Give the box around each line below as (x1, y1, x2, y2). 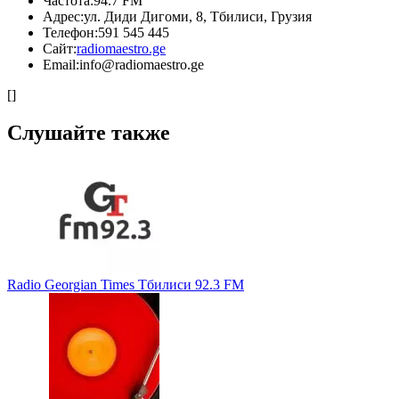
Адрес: (43, 8, 84, 24)
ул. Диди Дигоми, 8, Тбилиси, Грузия (84, 8, 312, 24)
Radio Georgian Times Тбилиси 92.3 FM (7, 276, 244, 292)
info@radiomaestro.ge (79, 56, 204, 72)
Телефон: (43, 24, 98, 40)
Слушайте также (7, 120, 170, 144)
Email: (43, 56, 79, 72)
